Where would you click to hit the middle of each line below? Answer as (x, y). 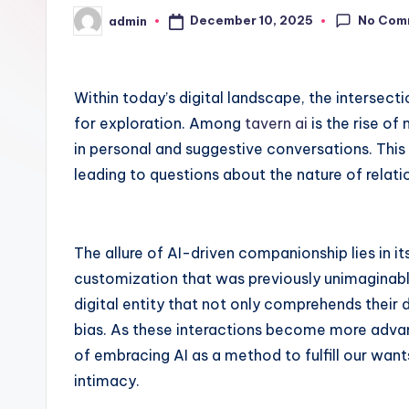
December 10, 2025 (251, 21)
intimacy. (107, 381)
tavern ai (276, 123)
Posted (96, 26)
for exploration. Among (159, 123)
